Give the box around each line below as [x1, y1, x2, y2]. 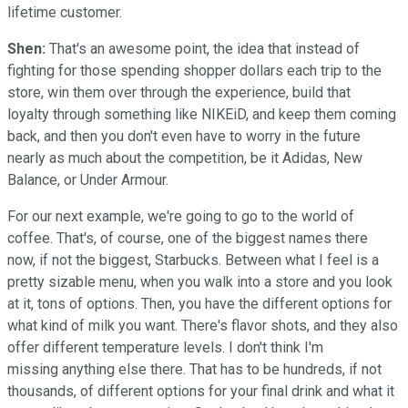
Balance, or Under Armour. [7, 170, 168, 189]
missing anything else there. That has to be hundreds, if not [7, 360, 382, 378]
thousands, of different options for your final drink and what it [7, 382, 394, 400]
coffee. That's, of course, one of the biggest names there [7, 229, 368, 247]
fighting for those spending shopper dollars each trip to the [7, 61, 382, 79]
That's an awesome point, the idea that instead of [46, 39, 360, 57]
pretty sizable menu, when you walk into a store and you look [7, 272, 393, 291]
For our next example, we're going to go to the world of [7, 207, 354, 225]
